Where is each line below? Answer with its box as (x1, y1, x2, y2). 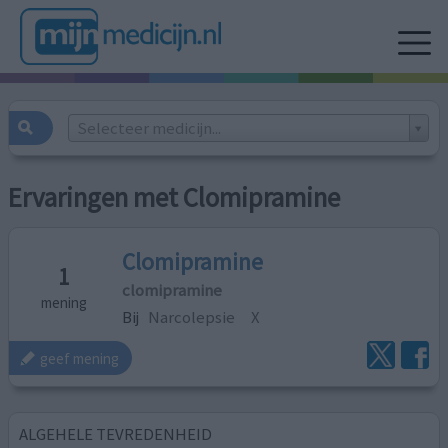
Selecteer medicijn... (76, 116, 221, 139)
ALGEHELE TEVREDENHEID (19, 422, 213, 445)
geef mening (40, 348, 120, 368)
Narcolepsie (148, 305, 236, 328)
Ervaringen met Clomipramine (8, 181, 341, 215)
